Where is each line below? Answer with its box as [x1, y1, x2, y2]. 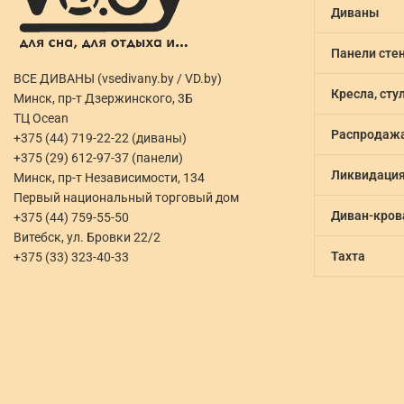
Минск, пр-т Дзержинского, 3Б [14, 90, 193, 106]
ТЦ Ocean [14, 110, 69, 125]
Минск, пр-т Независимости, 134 [14, 170, 205, 185]
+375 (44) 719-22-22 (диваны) [14, 130, 187, 145]
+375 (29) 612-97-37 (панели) [14, 150, 183, 165]
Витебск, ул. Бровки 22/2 [14, 229, 161, 244]
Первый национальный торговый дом [14, 189, 239, 205]
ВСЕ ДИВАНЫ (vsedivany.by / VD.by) [14, 70, 222, 86]
